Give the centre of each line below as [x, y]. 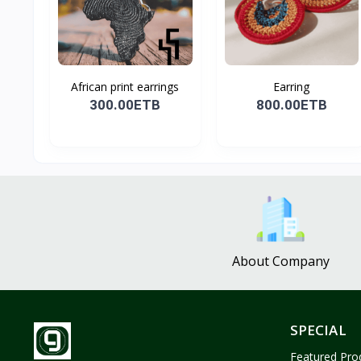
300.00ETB [125, 104]
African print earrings [125, 86]
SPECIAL [318, 330]
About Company [280, 261]
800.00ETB [291, 104]
